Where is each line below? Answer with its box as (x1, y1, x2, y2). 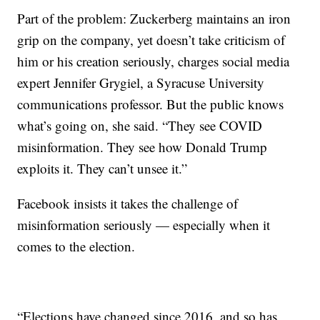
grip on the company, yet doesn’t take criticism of (17, 31, 286, 49)
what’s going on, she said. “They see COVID (17, 116, 263, 135)
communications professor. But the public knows (17, 95, 284, 114)
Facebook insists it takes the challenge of (17, 194, 239, 213)
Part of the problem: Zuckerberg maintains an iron (17, 9, 291, 28)
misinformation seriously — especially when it (17, 216, 271, 234)
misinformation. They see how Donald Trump (17, 138, 268, 156)
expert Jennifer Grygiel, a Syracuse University (17, 74, 265, 92)
